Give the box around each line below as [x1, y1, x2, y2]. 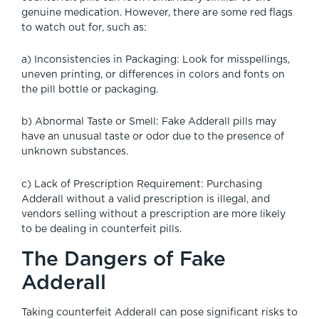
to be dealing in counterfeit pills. [21, 224, 182, 234]
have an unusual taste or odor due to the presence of [21, 132, 284, 142]
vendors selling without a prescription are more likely [21, 209, 286, 219]
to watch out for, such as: [21, 22, 147, 33]
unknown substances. [21, 147, 128, 157]
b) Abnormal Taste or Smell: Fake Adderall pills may [21, 117, 276, 127]
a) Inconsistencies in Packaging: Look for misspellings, [21, 54, 290, 65]
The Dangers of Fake [21, 246, 226, 271]
